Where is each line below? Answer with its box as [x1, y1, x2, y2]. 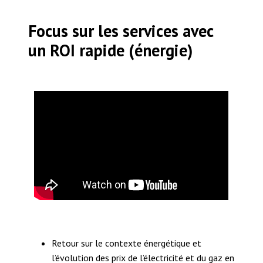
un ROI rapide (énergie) [28, 39, 193, 61]
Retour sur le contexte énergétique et [52, 237, 202, 249]
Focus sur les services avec [28, 19, 214, 42]
